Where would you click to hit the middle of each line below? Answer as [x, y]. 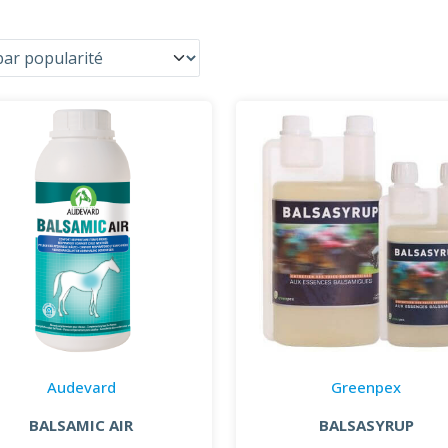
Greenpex [366, 386]
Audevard [81, 386]
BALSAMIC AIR [81, 424]
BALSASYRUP [366, 424]
